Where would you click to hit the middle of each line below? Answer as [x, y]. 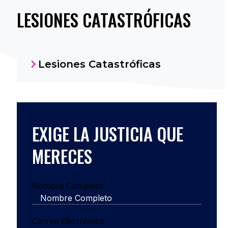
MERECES [62, 156]
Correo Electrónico [68, 221]
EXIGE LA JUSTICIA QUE [107, 134]
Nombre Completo [68, 186]
